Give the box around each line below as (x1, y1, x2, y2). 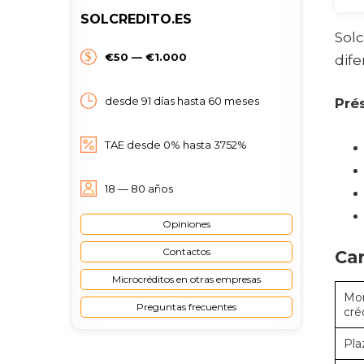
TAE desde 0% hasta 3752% (105, 138, 247, 151)
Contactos (162, 245, 210, 258)
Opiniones (162, 218, 210, 230)
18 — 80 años (105, 182, 173, 195)
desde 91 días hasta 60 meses (105, 94, 259, 107)
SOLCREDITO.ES (80, 11, 192, 27)
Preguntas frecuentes (136, 301, 236, 313)
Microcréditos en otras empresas (111, 273, 261, 285)
